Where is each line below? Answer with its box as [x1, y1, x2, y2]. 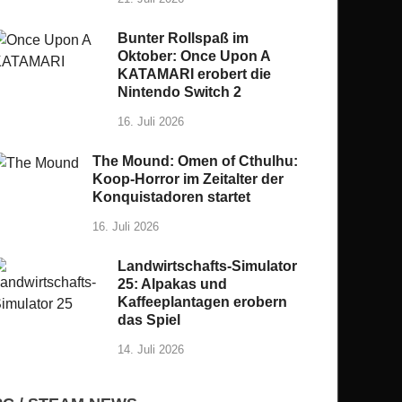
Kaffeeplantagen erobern [118, 294, 288, 310]
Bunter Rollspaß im [118, 31, 249, 47]
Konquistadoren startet [92, 189, 251, 205]
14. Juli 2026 [118, 342, 185, 356]
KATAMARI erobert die [118, 66, 272, 83]
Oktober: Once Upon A [118, 48, 271, 65]
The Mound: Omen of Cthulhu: [92, 153, 299, 170]
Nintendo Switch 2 [118, 84, 242, 100]
